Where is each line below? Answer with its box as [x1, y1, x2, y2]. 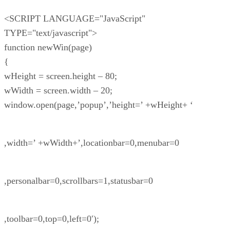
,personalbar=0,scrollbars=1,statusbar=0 [4, 176, 153, 186]
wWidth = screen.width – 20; [4, 85, 112, 96]
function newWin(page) [4, 42, 92, 53]
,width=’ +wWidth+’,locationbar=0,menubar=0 [4, 138, 179, 148]
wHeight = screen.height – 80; [4, 71, 117, 82]
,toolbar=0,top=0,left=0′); [4, 214, 99, 224]
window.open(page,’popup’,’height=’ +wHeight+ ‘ [4, 100, 193, 110]
